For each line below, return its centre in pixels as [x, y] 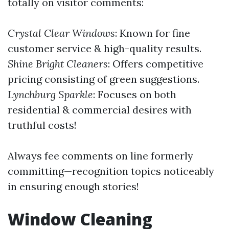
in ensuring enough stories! [73, 186]
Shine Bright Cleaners [58, 64]
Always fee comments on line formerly [100, 156]
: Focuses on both [135, 94]
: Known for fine [153, 33]
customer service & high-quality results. [105, 48]
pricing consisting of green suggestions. [104, 79]
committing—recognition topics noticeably [111, 171]
